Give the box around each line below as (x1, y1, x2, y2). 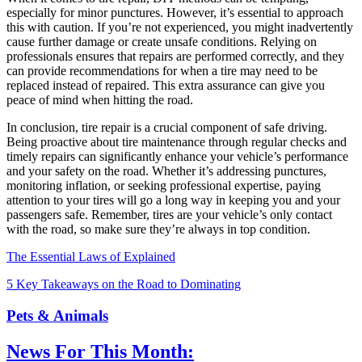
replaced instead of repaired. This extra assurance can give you (6, 78, 325, 93)
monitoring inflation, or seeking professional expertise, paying (6, 179, 321, 193)
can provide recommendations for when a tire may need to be (6, 64, 318, 78)
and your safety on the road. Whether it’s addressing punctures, (6, 164, 326, 179)
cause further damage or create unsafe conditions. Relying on (6, 35, 317, 49)
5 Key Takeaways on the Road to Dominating (6, 277, 241, 292)
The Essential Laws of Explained (6, 250, 175, 264)
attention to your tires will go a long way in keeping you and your (6, 193, 340, 208)
